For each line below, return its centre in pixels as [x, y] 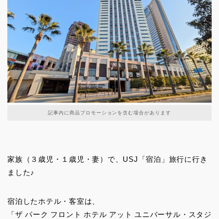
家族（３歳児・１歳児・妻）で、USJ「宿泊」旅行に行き [108, 159]
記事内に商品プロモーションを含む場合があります [109, 112]
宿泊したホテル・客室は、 [54, 201]
